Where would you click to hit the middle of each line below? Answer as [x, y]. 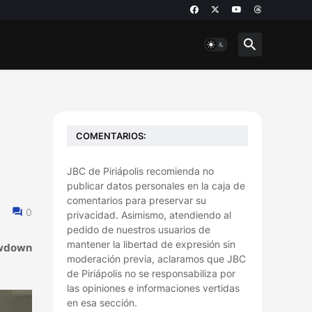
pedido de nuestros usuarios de [139, 229]
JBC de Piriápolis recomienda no [140, 171]
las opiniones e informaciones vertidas [153, 288]
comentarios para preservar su [136, 200]
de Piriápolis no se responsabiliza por [151, 273]
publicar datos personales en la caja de [156, 186]
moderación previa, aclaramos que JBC [156, 259]
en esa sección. [102, 303]
